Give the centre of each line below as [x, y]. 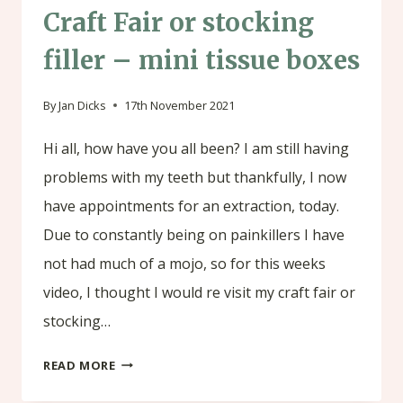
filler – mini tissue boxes [201, 61]
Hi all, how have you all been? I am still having [196, 148]
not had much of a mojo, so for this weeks [184, 263]
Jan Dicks [83, 105]
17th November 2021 [180, 105]
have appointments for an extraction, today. [191, 206]
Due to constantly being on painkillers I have [194, 234]
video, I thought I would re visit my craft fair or [199, 292]
